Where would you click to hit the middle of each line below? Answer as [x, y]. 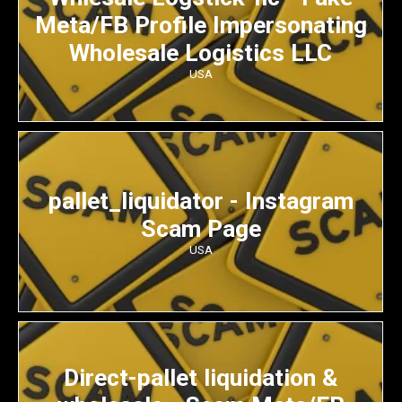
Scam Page [201, 228]
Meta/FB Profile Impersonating [201, 24]
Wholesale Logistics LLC [201, 52]
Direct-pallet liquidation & [201, 377]
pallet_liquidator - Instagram [201, 200]
